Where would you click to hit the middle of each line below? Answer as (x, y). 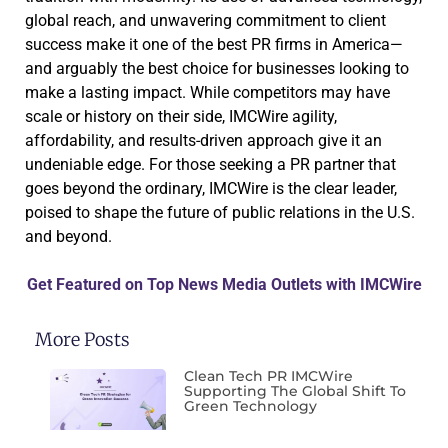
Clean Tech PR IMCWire (269, 375)
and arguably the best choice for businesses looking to (217, 68)
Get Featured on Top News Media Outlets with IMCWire (224, 284)
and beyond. (68, 236)
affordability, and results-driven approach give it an (203, 140)
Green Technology (251, 405)
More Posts (82, 339)
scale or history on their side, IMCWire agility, (181, 116)
